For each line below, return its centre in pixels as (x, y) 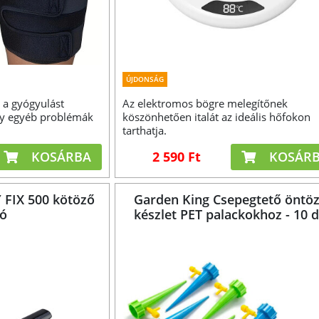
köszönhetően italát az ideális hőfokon (216, 116)
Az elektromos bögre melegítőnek (205, 103)
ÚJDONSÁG (145, 79)
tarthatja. (144, 130)
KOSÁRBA (60, 157)
